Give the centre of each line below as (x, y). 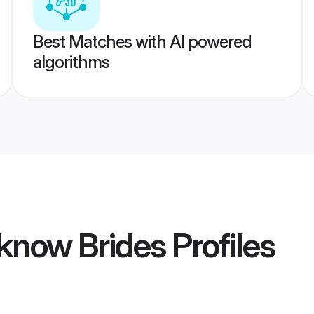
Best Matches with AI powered (142, 42)
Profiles (220, 245)
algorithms (71, 62)
